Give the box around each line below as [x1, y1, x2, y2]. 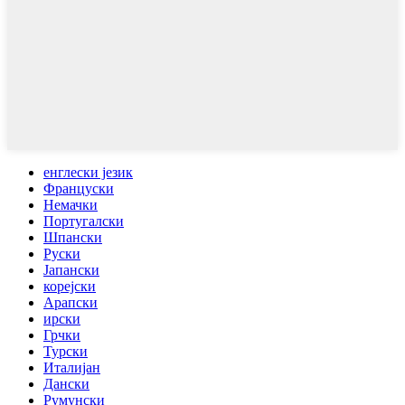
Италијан [43, 360, 100, 376]
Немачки [43, 197, 98, 213]
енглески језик [43, 165, 133, 181]
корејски [43, 278, 96, 295]
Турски [43, 344, 88, 360]
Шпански [43, 230, 102, 246]
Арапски [43, 295, 98, 311]
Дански [43, 376, 89, 392]
